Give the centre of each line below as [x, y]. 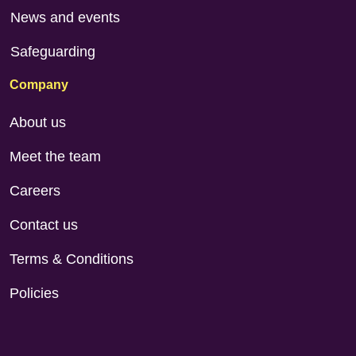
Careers [35, 190]
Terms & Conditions [72, 259]
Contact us [44, 224]
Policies [34, 293]
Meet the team [55, 156]
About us [38, 122]
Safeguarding [52, 51]
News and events [65, 17]
